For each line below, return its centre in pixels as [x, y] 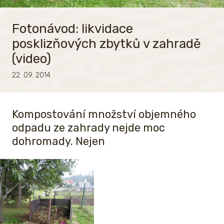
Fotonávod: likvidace [72, 29]
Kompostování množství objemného [104, 114]
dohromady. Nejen [58, 141]
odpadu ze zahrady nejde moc [88, 128]
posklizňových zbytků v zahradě [106, 44]
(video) [31, 59]
